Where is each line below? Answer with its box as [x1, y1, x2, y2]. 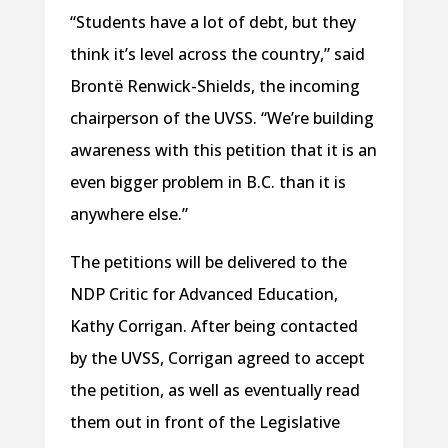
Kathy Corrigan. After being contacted [69, 314, 358, 337]
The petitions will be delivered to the [69, 250, 347, 273]
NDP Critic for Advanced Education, [69, 282, 338, 305]
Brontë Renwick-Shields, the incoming [69, 74, 360, 97]
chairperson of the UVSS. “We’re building [69, 106, 374, 129]
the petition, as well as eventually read [69, 378, 360, 401]
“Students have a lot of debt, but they [69, 10, 356, 33]
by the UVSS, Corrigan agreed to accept [69, 346, 365, 369]
